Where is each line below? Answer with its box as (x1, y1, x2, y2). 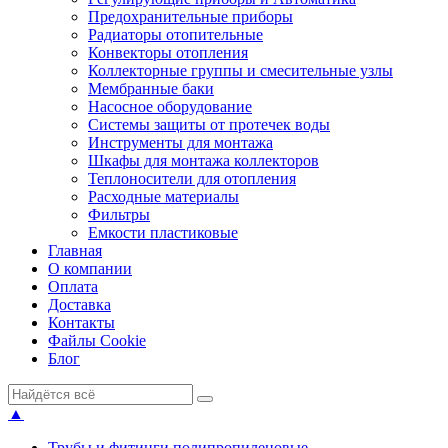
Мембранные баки (88, 80, 214, 97)
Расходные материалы (88, 188, 239, 205)
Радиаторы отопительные (88, 26, 263, 43)
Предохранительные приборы (88, 8, 293, 25)
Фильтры (88, 206, 150, 223)
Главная (48, 242, 102, 259)
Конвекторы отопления (88, 44, 248, 61)
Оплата (48, 278, 98, 295)
